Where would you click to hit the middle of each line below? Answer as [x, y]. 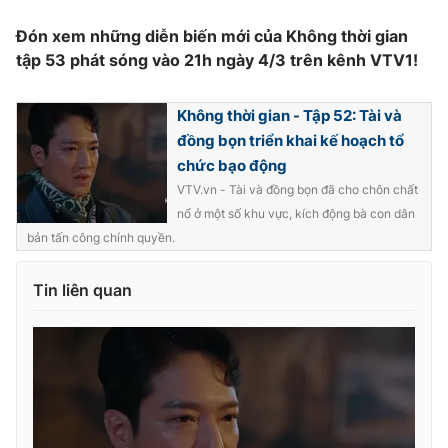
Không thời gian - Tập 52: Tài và [289, 116]
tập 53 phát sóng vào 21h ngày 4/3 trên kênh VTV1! [217, 60]
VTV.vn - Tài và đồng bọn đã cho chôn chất [297, 190]
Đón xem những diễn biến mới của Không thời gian [212, 36]
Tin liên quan [82, 290]
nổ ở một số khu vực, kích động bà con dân [296, 214]
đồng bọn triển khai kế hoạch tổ [290, 141]
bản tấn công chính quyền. [101, 238]
